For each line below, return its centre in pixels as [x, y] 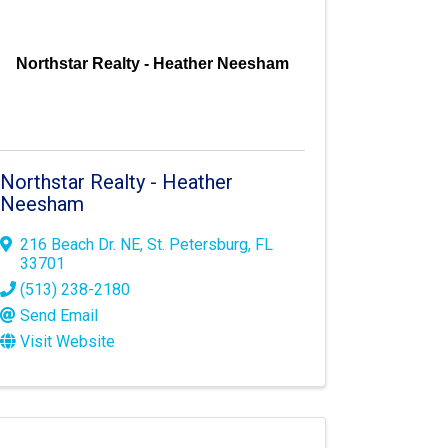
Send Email [59, 316]
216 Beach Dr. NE [80, 245]
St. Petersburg [198, 245]
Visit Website [68, 342]
